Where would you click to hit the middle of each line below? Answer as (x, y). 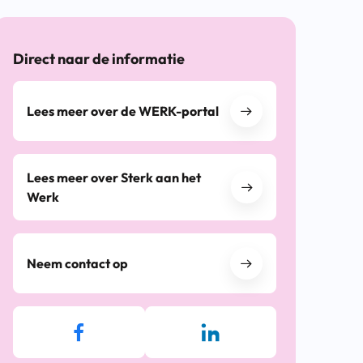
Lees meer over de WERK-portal (123, 111)
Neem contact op (78, 263)
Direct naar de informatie (99, 58)
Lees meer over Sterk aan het (114, 177)
